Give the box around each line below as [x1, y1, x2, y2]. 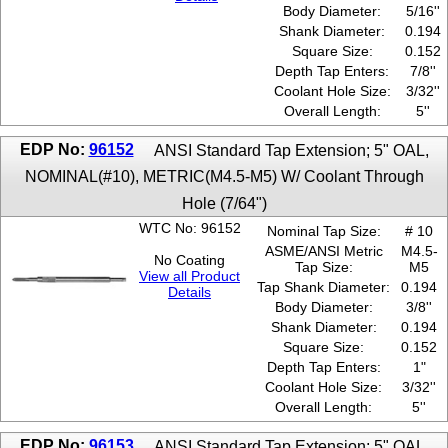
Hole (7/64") [181, 193, 267, 212]
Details [168, 284, 211, 301]
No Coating [154, 252, 225, 269]
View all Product [139, 268, 240, 285]
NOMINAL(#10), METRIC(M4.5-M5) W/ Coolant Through [24, 167, 424, 186]
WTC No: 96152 [138, 220, 241, 237]
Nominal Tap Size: [266, 223, 381, 240]
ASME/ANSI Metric [264, 243, 383, 260]
